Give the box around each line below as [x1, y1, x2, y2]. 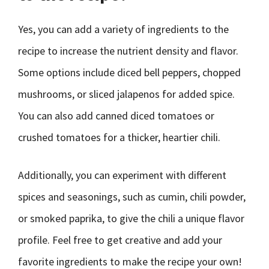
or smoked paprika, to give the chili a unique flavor [18, 211, 244, 225]
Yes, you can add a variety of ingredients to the [18, 22, 229, 36]
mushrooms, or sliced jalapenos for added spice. [18, 87, 235, 101]
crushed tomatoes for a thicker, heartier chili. [18, 130, 220, 144]
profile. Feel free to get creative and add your [18, 233, 222, 247]
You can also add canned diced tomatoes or [18, 109, 214, 122]
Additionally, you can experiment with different [18, 168, 226, 182]
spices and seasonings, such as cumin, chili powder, [18, 190, 246, 204]
